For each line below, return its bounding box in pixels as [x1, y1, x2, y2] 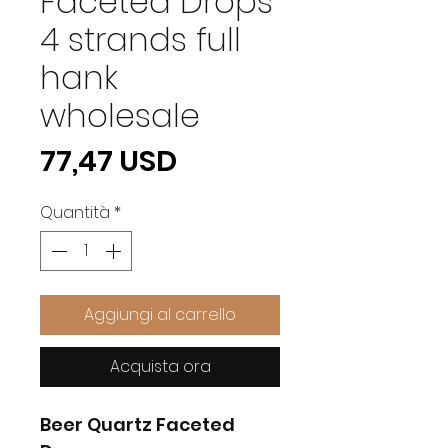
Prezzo [176, 139, 271, 180]
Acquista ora [109, 354, 211, 378]
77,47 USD [40, 140, 177, 181]
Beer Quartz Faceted [40, 411, 235, 437]
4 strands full [40, 16, 241, 62]
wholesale [40, 92, 200, 138]
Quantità [40, 200, 110, 224]
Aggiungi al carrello [84, 302, 236, 326]
